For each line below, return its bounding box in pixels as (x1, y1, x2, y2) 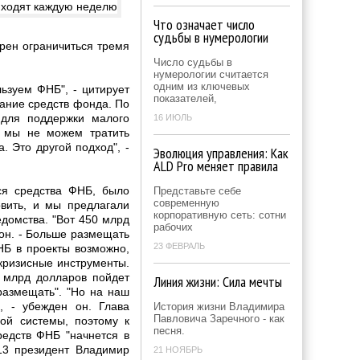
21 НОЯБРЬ (153, 345, 202, 354)
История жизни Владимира (153, 301, 284, 313)
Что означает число (153, 15, 255, 34)
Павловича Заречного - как (153, 313, 284, 325)
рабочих (153, 221, 193, 233)
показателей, (153, 92, 217, 104)
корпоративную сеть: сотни (153, 209, 286, 221)
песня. (153, 325, 185, 337)
